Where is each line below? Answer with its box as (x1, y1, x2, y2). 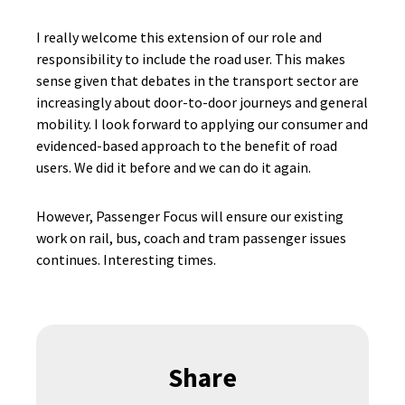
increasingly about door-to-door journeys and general (36, 93, 368, 111)
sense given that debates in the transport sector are (36, 71, 359, 89)
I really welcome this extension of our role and (36, 28, 322, 46)
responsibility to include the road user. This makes (36, 50, 345, 68)
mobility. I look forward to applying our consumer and (36, 115, 368, 133)
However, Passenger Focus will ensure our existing (36, 207, 344, 225)
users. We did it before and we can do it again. (36, 158, 311, 176)
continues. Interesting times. (36, 250, 216, 268)
